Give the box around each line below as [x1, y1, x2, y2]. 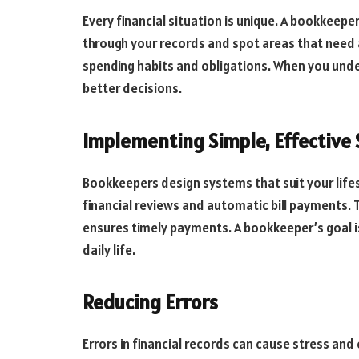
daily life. [83, 240, 135, 259]
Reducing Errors [83, 289, 218, 316]
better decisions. [83, 79, 182, 98]
